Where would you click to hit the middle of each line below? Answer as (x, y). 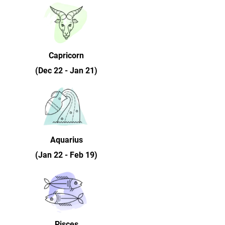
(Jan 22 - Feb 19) (66, 155)
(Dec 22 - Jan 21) (66, 71)
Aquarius (66, 140)
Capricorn (66, 55)
